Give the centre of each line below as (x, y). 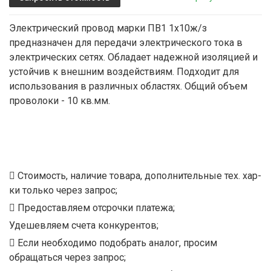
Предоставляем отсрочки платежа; (95, 208)
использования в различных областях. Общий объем (128, 87)
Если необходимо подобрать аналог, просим (116, 243)
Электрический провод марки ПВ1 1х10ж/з (108, 28)
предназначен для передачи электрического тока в (126, 43)
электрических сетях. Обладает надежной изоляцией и (133, 57)
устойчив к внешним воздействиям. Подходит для (124, 72)
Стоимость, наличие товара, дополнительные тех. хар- (138, 176)
